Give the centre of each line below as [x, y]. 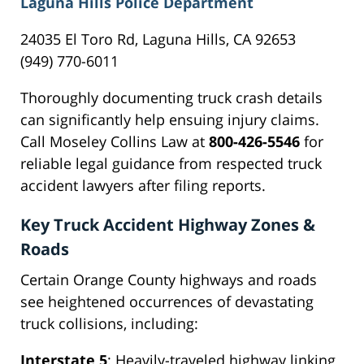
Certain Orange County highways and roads [169, 280]
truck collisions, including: [109, 324]
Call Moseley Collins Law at [115, 142]
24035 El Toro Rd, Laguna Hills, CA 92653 [158, 39]
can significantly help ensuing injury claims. [170, 120]
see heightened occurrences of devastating [167, 302]
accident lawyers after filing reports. [143, 186]
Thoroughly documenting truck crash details [171, 98]
